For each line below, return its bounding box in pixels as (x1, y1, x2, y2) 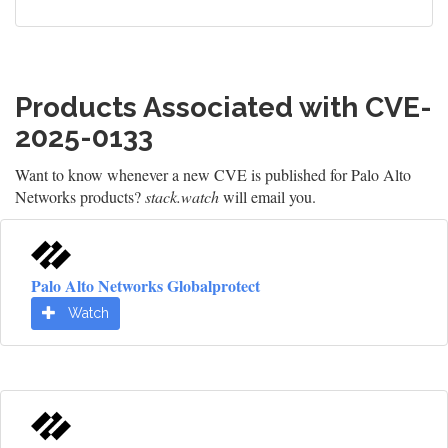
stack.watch (145, 186, 219, 207)
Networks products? (15, 186, 145, 207)
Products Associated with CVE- (15, 91, 432, 124)
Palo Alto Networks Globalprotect (31, 274, 260, 297)
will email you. (219, 186, 316, 207)
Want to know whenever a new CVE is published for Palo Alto (15, 164, 411, 185)
